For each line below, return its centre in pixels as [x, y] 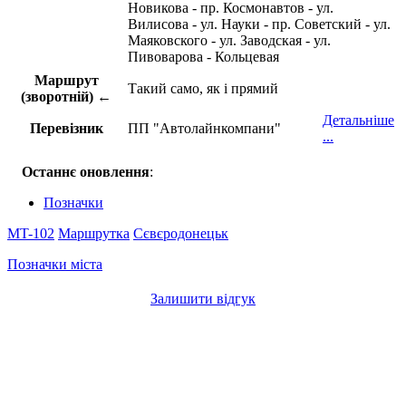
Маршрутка [94, 234]
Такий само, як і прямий [203, 89]
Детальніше [358, 121]
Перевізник [66, 129]
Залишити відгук [203, 299]
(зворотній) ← [66, 97]
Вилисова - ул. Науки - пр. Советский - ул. [259, 24]
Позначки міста [55, 265]
